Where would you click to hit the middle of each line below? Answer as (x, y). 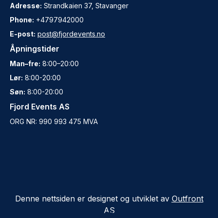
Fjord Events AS (40, 107)
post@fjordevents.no (71, 34)
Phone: (22, 20)
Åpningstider (35, 49)
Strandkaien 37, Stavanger (85, 6)
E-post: (23, 34)
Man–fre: (25, 64)
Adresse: (26, 6)
